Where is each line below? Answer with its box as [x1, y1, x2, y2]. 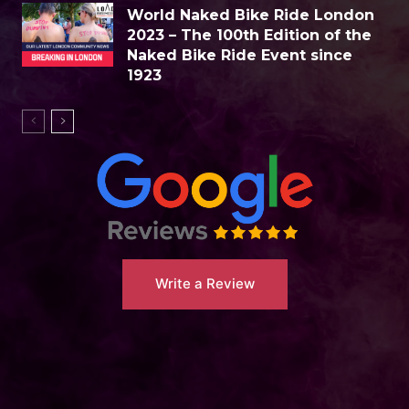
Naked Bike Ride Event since [127, 47, 352, 65]
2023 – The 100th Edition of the [127, 26, 372, 45]
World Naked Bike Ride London [127, 6, 374, 25]
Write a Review [154, 275, 255, 293]
